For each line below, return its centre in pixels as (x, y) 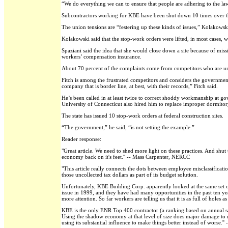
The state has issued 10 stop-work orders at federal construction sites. (142, 116)
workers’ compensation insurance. (102, 56)
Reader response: (81, 139)
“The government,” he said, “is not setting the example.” (128, 127)
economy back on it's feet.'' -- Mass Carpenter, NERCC (126, 157)
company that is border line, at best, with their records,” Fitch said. (140, 86)
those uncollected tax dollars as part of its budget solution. (130, 175)
